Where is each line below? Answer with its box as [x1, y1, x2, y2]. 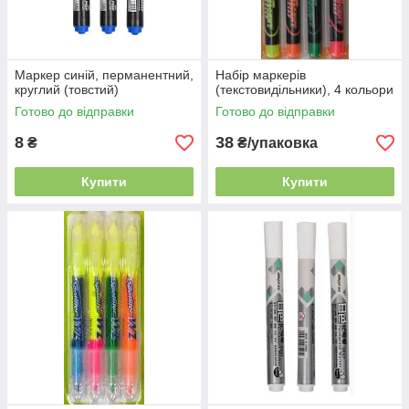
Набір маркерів [215, 68, 306, 82]
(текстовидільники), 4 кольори [215, 82, 393, 97]
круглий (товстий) [15, 82, 119, 97]
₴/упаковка [234, 135, 318, 151]
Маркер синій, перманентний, [15, 68, 194, 82]
